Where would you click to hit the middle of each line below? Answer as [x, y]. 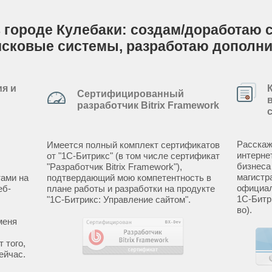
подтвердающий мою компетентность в [129, 178]
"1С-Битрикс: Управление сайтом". [118, 199]
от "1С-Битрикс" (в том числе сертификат [133, 156]
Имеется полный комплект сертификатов [133, 145]
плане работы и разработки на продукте [131, 189]
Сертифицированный [130, 94]
